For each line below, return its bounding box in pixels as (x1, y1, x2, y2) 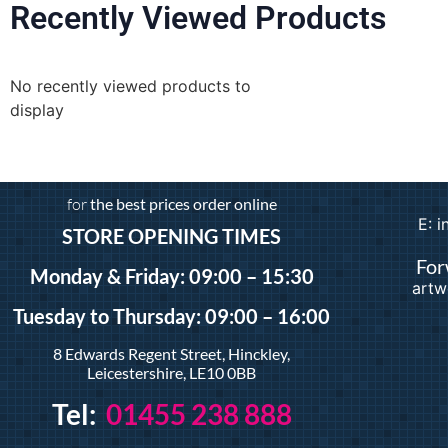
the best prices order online (86, 194, 277, 213)
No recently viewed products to (10, 76, 251, 96)
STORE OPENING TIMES (62, 224, 282, 248)
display (10, 100, 64, 120)
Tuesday (13, 304, 87, 328)
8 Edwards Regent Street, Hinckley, (53, 344, 291, 363)
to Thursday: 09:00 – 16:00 (86, 304, 331, 328)
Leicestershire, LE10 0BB (87, 363, 257, 382)
